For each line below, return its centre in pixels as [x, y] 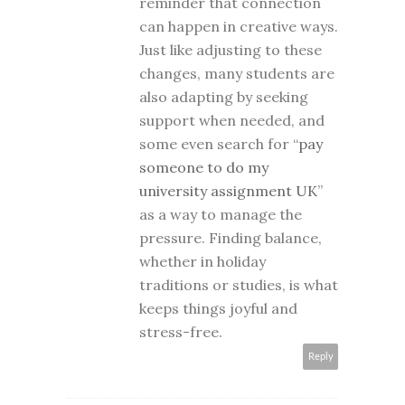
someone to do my [204, 167]
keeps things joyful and [218, 308]
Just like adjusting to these [231, 49]
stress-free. [181, 331]
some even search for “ [219, 143]
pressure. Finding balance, [231, 237]
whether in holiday [202, 261]
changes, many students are [237, 73]
